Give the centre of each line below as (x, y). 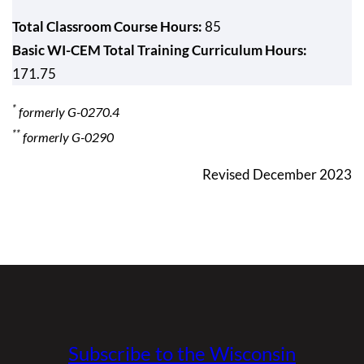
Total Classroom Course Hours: (107, 26)
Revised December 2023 (277, 174)
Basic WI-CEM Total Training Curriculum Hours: (160, 50)
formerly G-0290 (67, 136)
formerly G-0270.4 (68, 112)
